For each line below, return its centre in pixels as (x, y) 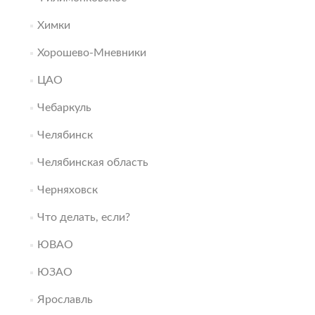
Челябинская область (92, 162)
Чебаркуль (64, 108)
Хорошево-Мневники (91, 53)
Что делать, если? (83, 217)
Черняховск (67, 190)
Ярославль (65, 300)
